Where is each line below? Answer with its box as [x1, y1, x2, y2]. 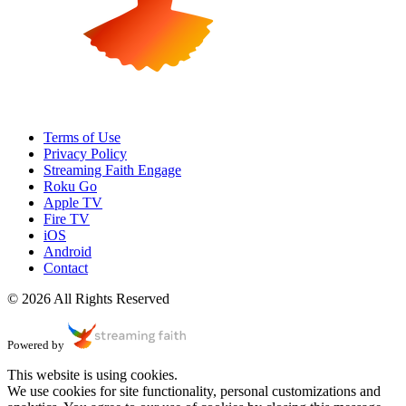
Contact [43, 260, 88, 276]
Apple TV [43, 195, 102, 211]
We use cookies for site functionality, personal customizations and [7, 383, 381, 400]
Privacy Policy [43, 146, 127, 162]
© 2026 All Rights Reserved [7, 291, 169, 307]
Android [43, 244, 92, 260]
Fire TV [43, 211, 90, 227]
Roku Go [43, 179, 97, 195]
